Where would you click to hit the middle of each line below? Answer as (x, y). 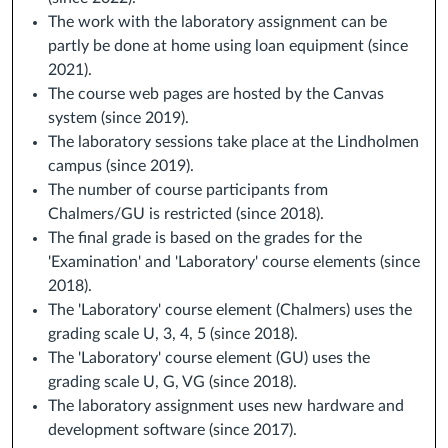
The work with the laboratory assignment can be (217, 22)
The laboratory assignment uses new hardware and (226, 406)
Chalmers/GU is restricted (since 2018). (186, 214)
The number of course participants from (188, 190)
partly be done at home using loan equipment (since (228, 46)
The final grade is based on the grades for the (205, 238)
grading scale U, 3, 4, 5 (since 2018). (175, 334)
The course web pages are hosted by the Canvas (216, 94)
